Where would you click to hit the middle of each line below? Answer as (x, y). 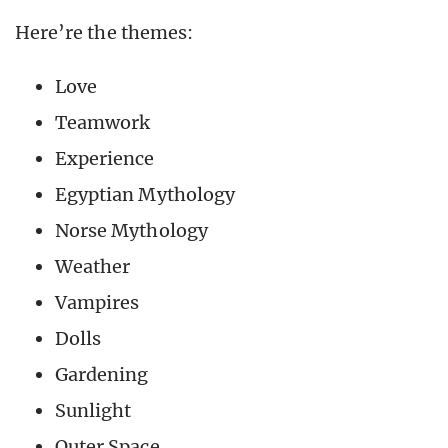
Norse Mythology (131, 230)
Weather (93, 266)
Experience (105, 158)
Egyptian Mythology (145, 194)
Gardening (102, 374)
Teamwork (103, 122)
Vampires (97, 302)
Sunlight (93, 410)
